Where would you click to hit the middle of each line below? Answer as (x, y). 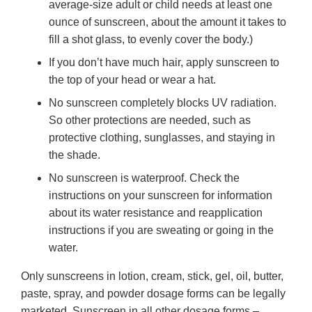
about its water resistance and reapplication (156, 212)
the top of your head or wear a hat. (132, 79)
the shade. (75, 155)
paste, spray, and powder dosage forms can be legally (153, 293)
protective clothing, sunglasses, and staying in (162, 137)
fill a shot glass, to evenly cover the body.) (151, 39)
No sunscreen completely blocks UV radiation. (163, 102)
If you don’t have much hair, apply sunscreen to (164, 62)
